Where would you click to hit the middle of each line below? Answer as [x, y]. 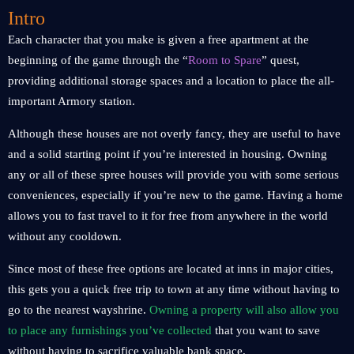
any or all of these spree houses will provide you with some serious [173, 175]
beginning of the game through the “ [98, 60]
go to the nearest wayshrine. [79, 310]
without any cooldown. [65, 236]
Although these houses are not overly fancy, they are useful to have [174, 134]
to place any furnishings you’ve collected [110, 330]
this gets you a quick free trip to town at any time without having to [174, 289]
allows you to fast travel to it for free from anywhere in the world [168, 216]
